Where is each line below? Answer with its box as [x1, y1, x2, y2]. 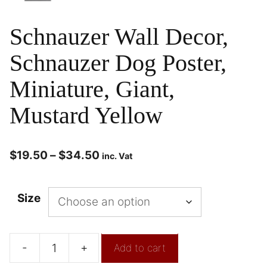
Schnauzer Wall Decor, [10, 23, 228, 50]
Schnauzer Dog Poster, [10, 49, 226, 76]
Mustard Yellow [10, 102, 163, 129]
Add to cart [114, 242, 166, 254]
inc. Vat [102, 151, 133, 161]
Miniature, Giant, [10, 76, 175, 103]
